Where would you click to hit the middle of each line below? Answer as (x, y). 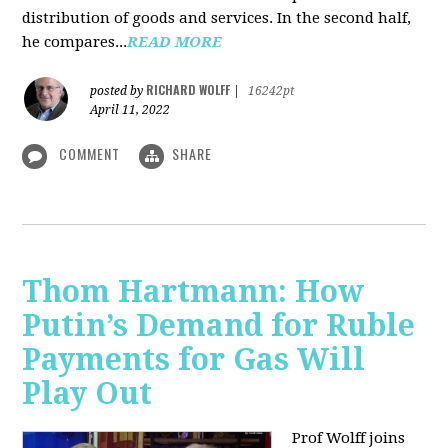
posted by (118, 91)
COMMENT (90, 154)
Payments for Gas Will (194, 359)
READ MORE (175, 42)
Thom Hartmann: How (193, 291)
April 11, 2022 (130, 110)
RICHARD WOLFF (188, 90)
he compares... (75, 42)
